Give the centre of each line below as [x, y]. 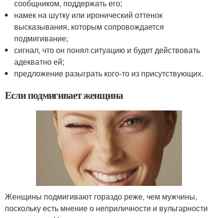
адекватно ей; [39, 61]
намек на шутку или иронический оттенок [89, 15]
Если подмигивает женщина [64, 95]
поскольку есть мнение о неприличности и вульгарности [106, 208]
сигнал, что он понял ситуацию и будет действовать [107, 50]
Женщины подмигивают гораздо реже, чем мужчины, [101, 197]
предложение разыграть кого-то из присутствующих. [109, 73]
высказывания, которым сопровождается [89, 26]
